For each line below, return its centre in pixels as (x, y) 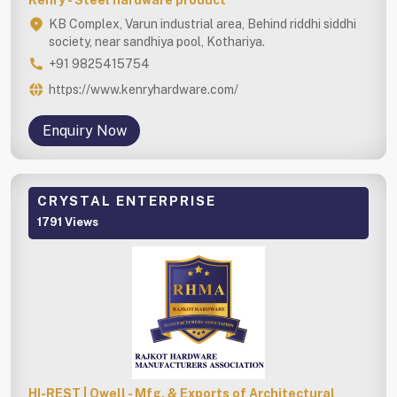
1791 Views (68, 222)
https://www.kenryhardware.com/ (144, 89)
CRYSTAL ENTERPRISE (127, 200)
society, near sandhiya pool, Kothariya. (157, 41)
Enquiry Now (84, 130)
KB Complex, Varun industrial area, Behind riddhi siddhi (202, 23)
